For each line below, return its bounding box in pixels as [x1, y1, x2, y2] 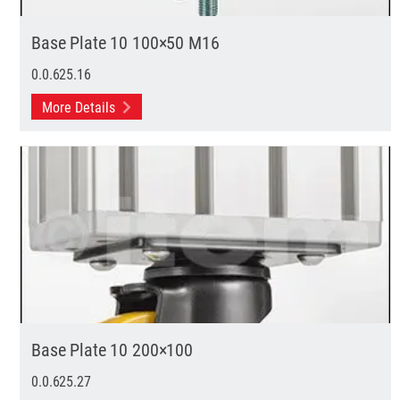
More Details [42, 96, 120, 116]
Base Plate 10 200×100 [31, 337, 193, 361]
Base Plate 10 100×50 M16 [31, 29, 220, 54]
